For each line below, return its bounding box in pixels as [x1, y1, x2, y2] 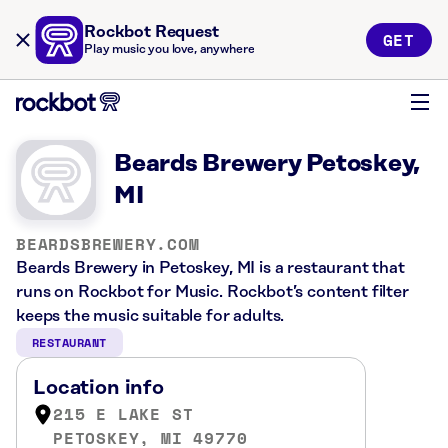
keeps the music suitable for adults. [16, 307, 285, 325]
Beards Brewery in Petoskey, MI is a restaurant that [16, 259, 405, 277]
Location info [33, 377, 164, 399]
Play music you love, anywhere [84, 43, 255, 56]
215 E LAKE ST [53, 402, 194, 426]
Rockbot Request [84, 23, 219, 41]
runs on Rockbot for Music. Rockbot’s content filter [16, 283, 409, 301]
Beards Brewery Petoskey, [114, 151, 421, 177]
